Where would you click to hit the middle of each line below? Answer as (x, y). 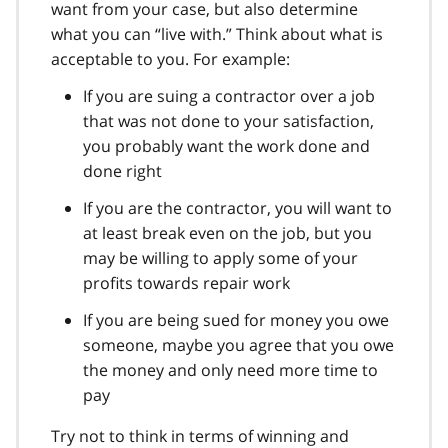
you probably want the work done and (226, 145)
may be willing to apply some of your (220, 257)
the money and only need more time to (230, 369)
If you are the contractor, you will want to (237, 207)
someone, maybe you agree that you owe (238, 344)
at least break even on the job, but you (227, 232)
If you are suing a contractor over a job (229, 95)
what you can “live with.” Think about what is (217, 33)
